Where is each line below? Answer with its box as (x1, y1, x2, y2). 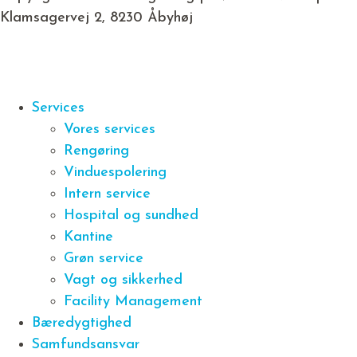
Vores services (64, 122, 155, 138)
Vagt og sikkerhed (64, 273, 182, 288)
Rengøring (64, 143, 129, 159)
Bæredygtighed (32, 316, 131, 331)
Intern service (64, 186, 151, 202)
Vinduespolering (64, 165, 167, 181)
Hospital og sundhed (64, 208, 198, 224)
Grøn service (64, 251, 143, 267)
